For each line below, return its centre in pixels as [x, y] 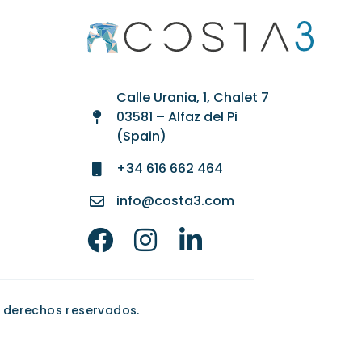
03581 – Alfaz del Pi [177, 116]
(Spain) [141, 136]
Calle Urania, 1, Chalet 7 [192, 97]
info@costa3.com [175, 200]
